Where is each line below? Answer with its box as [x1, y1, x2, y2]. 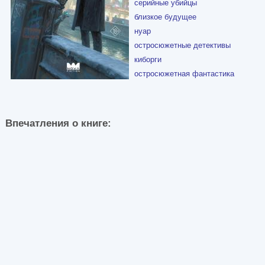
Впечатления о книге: [5, 117, 117, 129]
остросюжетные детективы [134, 40, 231, 50]
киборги [134, 54, 161, 64]
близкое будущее [134, 12, 196, 21]
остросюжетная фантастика [134, 69, 234, 78]
